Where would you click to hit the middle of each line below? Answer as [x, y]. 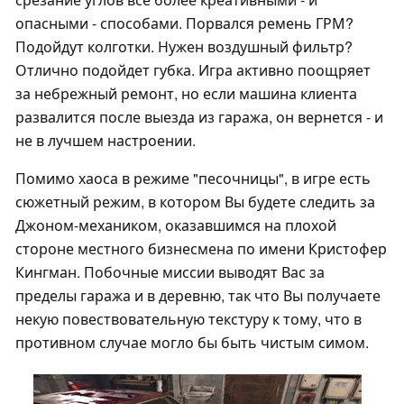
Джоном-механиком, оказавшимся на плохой [176, 225]
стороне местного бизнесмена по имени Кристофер [201, 249]
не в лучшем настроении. [106, 141]
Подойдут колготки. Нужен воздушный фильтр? [184, 47]
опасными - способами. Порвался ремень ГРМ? [184, 23]
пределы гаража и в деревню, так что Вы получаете [198, 296]
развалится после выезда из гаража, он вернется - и [199, 117]
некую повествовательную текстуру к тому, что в [188, 319]
